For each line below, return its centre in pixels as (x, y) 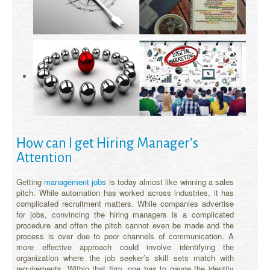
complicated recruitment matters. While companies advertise (125, 203)
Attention (44, 157)
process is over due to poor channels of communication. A (125, 236)
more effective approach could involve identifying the (125, 246)
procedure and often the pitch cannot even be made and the (125, 225)
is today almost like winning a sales (170, 181)
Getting (30, 181)
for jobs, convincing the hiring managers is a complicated (125, 214)
